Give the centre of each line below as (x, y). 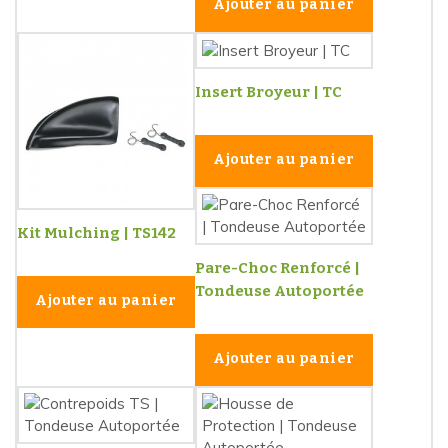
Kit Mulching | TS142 (96, 232)
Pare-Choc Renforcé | (277, 268)
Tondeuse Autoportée (279, 291)
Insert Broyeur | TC (268, 92)
